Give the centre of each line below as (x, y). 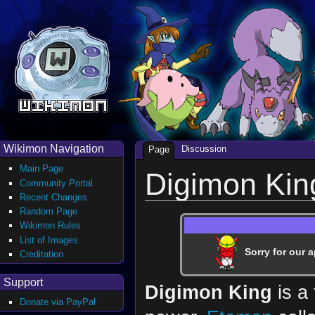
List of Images (49, 240)
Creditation (42, 254)
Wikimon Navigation (54, 149)
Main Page (42, 169)
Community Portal (57, 183)
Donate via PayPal (58, 302)
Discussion (204, 149)
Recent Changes (54, 197)
